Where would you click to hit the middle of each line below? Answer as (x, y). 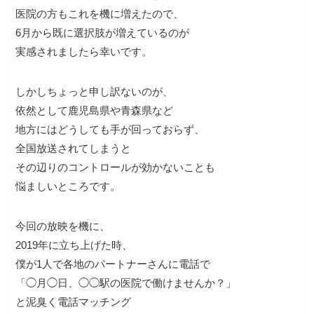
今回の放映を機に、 (63, 226)
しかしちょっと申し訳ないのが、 (95, 91)
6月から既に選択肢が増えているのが (103, 32)
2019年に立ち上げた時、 (74, 245)
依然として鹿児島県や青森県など (95, 110)
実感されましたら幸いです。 (84, 51)
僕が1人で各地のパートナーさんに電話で (113, 264)
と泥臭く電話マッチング (74, 301)
